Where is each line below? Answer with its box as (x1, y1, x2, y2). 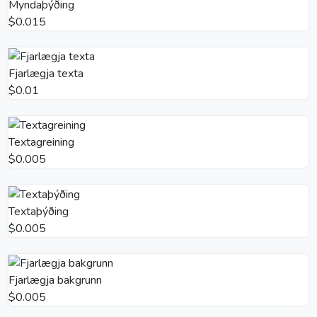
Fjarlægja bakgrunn (8, 272, 102, 288)
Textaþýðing (8, 203, 69, 219)
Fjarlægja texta (8, 66, 83, 82)
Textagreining (8, 134, 74, 151)
